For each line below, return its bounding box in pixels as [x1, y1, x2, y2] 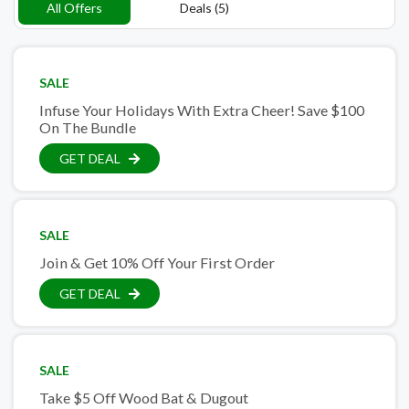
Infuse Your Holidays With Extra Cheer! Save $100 [39, 100, 364, 119]
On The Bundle [39, 118, 136, 136]
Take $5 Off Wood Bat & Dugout [39, 388, 248, 406]
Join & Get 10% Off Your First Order [39, 253, 275, 271]
